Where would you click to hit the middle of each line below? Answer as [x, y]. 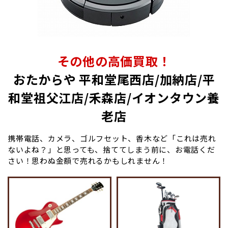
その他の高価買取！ [114, 61]
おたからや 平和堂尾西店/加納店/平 [114, 79]
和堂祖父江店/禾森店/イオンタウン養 [114, 97]
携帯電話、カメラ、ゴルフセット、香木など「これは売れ [112, 138]
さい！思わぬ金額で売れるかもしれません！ [88, 160]
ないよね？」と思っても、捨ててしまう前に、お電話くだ [111, 149]
